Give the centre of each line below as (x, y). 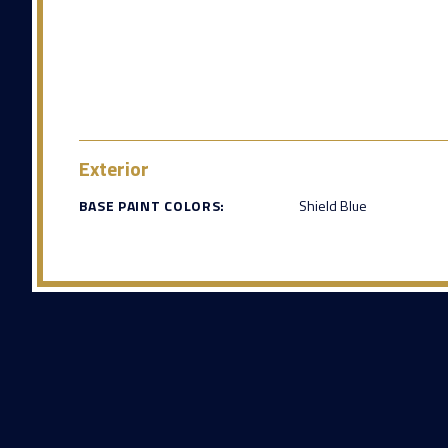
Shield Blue (332, 206)
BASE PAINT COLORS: (152, 206)
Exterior (113, 169)
